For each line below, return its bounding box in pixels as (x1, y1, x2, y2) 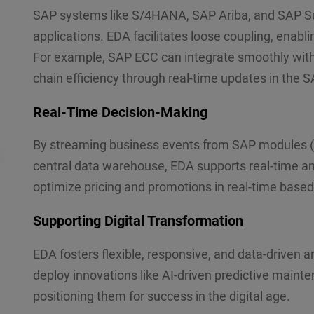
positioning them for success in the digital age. (32, 289, 290, 303)
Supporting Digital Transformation (32, 212, 243, 230)
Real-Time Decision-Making (32, 103, 207, 121)
